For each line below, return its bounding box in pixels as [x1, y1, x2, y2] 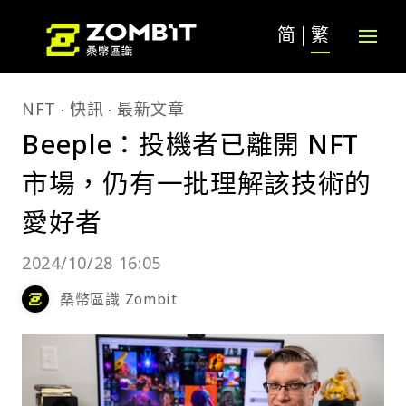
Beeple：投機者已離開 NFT [22, 126, 359, 161]
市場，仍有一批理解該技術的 [22, 165, 372, 200]
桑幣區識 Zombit [60, 289, 178, 309]
